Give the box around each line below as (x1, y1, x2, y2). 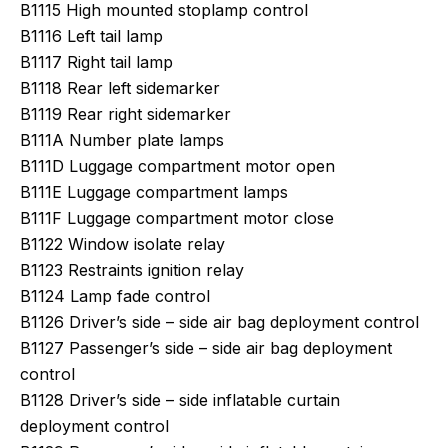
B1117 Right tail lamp (20, 52, 173, 72)
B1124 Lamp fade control (20, 286, 210, 306)
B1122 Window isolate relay (20, 234, 225, 254)
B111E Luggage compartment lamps (20, 182, 288, 202)
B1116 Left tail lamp (20, 26, 163, 46)
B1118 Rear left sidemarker (20, 78, 220, 98)
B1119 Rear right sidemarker (20, 104, 231, 124)
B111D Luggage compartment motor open (20, 156, 335, 176)
